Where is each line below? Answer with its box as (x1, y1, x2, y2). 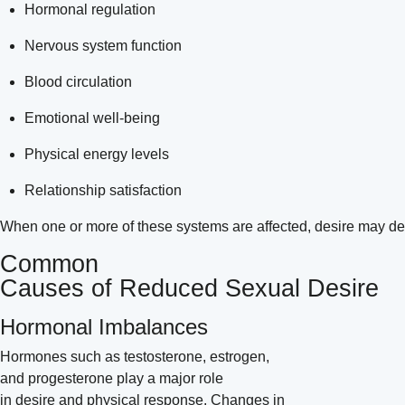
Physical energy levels (24, 146, 174, 163)
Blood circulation (24, 74, 137, 90)
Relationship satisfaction (24, 183, 186, 199)
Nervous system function (24, 38, 186, 54)
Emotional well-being (24, 110, 165, 127)
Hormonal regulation (24, 2, 160, 18)
